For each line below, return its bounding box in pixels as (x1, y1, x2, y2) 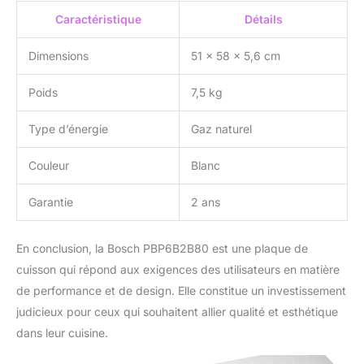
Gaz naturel (191, 122, 252, 136)
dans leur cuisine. (16, 326, 108, 340)
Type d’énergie (28, 122, 108, 136)
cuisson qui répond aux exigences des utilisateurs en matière (16, 262, 340, 276)
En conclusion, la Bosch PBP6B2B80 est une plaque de (16, 241, 308, 255)
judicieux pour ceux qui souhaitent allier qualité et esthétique (16, 305, 338, 318)
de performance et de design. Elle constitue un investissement (16, 284, 346, 297)
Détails (244, 12, 283, 26)
